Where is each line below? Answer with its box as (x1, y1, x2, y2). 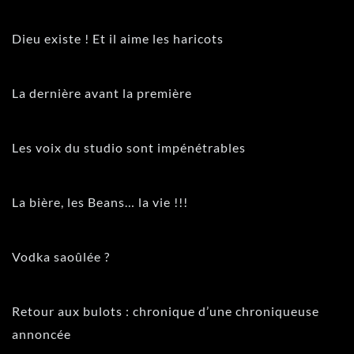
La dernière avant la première (12, 85, 192, 101)
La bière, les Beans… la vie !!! (12, 194, 188, 210)
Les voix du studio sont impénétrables (12, 140, 246, 156)
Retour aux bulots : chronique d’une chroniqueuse (12, 303, 319, 319)
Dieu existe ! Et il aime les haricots (12, 31, 224, 47)
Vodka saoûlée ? (12, 249, 110, 265)
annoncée (12, 326, 71, 342)
